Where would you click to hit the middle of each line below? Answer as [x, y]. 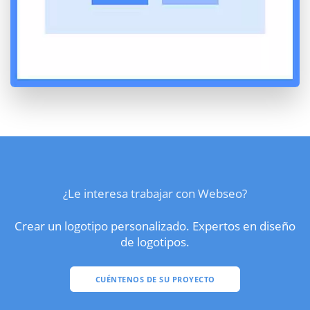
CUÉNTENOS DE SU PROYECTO [155, 279]
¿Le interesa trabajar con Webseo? [155, 193]
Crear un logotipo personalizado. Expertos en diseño [155, 225]
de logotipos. [155, 241]
